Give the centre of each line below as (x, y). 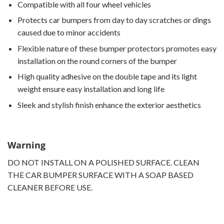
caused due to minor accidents (69, 32)
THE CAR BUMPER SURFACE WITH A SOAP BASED (100, 174)
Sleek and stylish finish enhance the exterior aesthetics (109, 104)
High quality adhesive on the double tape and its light (107, 76)
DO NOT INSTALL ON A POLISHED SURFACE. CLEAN (103, 162)
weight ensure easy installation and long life (91, 89)
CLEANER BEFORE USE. (50, 187)
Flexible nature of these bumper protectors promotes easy (117, 48)
